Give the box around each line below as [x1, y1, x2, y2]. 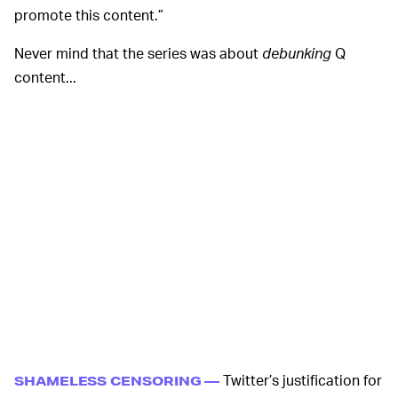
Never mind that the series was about [14, 44, 262, 63]
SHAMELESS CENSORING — [14, 372, 220, 390]
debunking [262, 44, 331, 63]
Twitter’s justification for [219, 370, 383, 390]
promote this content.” [14, 5, 163, 25]
